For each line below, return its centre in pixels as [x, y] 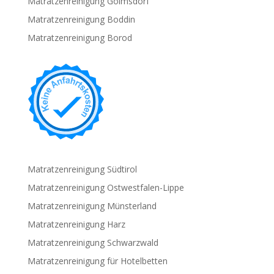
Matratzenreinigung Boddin [81, 19]
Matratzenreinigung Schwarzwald [93, 243]
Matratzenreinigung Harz [76, 224]
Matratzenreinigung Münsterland [92, 206]
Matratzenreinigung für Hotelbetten [97, 261]
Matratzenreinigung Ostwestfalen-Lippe [106, 187]
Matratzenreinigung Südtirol [82, 169]
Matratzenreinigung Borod [80, 38]
